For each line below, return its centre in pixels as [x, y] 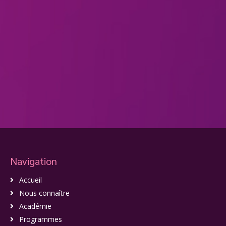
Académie [36, 206]
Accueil [31, 180]
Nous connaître [45, 193]
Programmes [41, 219]
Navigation [34, 161]
